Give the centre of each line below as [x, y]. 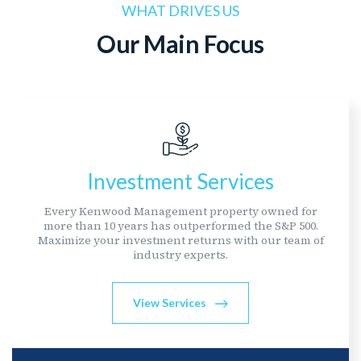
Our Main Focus [180, 44]
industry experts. [180, 255]
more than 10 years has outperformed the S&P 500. [180, 226]
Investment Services [180, 181]
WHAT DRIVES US [180, 10]
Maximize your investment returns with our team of [180, 240]
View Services [171, 303]
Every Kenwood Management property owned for [180, 211]
